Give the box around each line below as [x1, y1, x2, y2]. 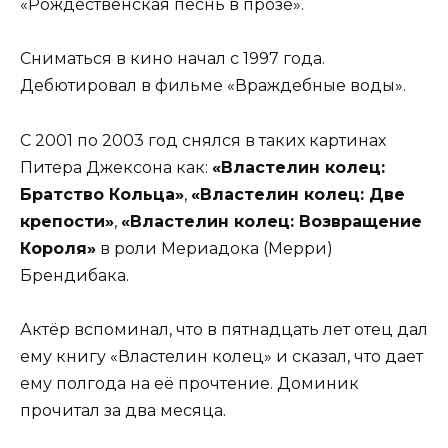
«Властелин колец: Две [191, 184, 405, 204]
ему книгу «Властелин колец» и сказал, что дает [20, 346, 423, 366]
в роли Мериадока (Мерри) [96, 238, 333, 258]
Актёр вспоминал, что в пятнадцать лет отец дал [20, 319, 428, 339]
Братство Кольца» [20, 184, 184, 204]
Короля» [20, 238, 96, 258]
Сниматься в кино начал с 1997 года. [20, 49, 325, 69]
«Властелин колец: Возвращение [121, 211, 422, 231]
